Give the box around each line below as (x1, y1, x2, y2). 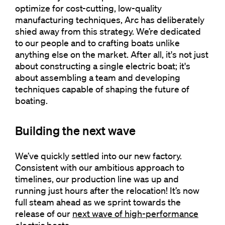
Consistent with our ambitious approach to (15, 162, 184, 173)
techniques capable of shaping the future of (15, 83, 189, 94)
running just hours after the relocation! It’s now (15, 185, 199, 196)
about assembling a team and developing (15, 72, 180, 83)
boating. (15, 95, 48, 106)
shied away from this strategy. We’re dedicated (15, 26, 201, 37)
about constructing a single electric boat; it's (15, 60, 190, 71)
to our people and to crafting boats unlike (15, 37, 180, 48)
